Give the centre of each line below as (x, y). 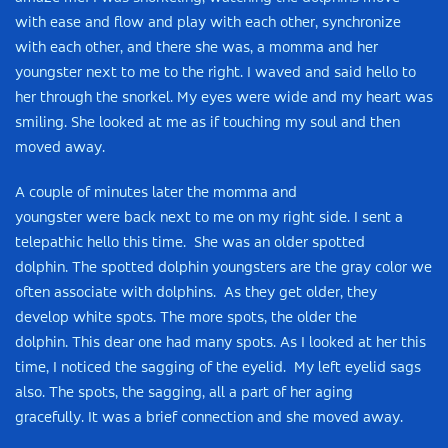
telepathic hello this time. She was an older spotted (190, 243)
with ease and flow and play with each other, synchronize (208, 23)
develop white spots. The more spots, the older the (186, 318)
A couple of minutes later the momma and (156, 193)
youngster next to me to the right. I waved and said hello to (215, 73)
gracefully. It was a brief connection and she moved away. (209, 418)
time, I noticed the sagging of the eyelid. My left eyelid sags (218, 368)
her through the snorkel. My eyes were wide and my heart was (224, 98)
